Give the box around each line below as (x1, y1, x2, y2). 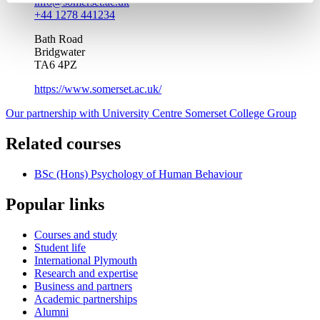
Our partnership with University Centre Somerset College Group (6, 107, 296, 120)
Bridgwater (34, 46, 85, 59)
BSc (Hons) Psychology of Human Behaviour (34, 167, 242, 180)
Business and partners (34, 279, 132, 292)
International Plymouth (34, 254, 137, 266)
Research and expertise (34, 266, 138, 279)
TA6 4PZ (34, 59, 77, 71)
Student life (34, 241, 86, 254)
